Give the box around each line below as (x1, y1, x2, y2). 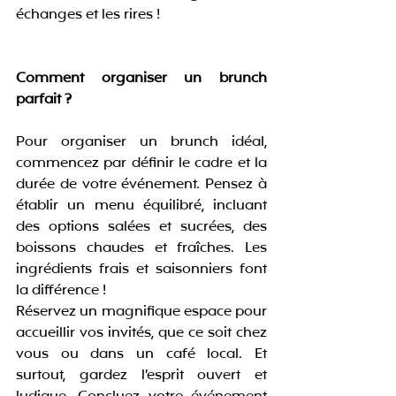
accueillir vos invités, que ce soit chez (16, 323, 267, 345)
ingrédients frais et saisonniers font (16, 259, 267, 281)
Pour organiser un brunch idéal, (16, 132, 267, 154)
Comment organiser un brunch (16, 68, 267, 90)
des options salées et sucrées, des (16, 217, 267, 239)
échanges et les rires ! (16, 4, 160, 27)
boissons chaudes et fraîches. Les (16, 238, 267, 260)
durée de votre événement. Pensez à (16, 174, 267, 196)
